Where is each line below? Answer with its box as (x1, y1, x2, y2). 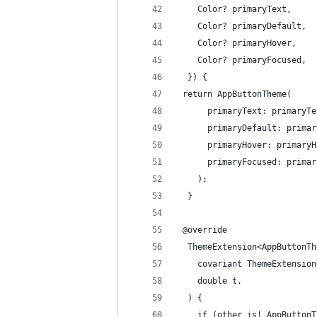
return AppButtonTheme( (178, 89, 292, 99)
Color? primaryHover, (178, 38, 296, 48)
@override (178, 225, 227, 235)
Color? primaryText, (178, 4, 292, 14)
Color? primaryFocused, (178, 55, 306, 65)
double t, (178, 276, 242, 286)
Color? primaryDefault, (178, 21, 306, 31)
